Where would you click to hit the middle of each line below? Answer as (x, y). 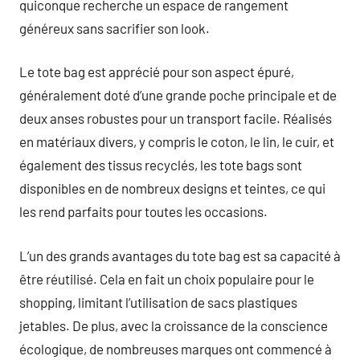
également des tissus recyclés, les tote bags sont (161, 165)
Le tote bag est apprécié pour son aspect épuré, (157, 72)
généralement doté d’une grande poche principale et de (178, 95)
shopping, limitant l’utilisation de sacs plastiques (158, 302)
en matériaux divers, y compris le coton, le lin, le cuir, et (177, 141)
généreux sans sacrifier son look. (115, 28)
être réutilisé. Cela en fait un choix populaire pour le (167, 278)
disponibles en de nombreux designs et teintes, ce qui (172, 188)
